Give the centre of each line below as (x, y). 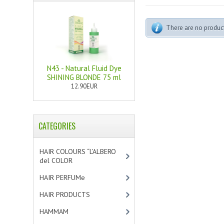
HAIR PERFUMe (62, 177)
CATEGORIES (57, 126)
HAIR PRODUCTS (65, 194)
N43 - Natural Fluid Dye (84, 68)
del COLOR (56, 160)
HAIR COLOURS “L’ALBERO (78, 151)
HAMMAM (54, 211)
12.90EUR (84, 86)
